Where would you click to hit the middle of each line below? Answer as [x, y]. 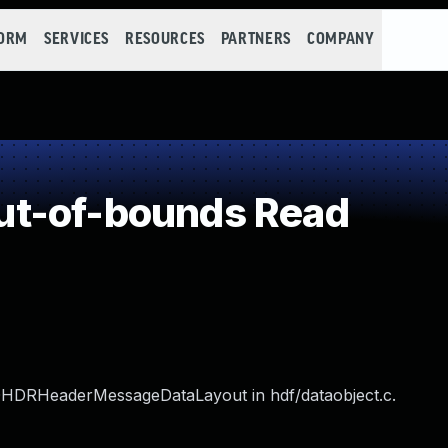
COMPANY [340, 39]
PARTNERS [255, 39]
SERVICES [76, 39]
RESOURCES [165, 39]
